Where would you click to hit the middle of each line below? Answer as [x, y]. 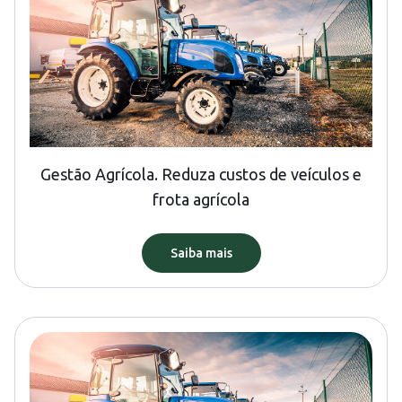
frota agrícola [201, 200]
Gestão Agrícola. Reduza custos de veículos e [201, 175]
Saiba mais [201, 253]
